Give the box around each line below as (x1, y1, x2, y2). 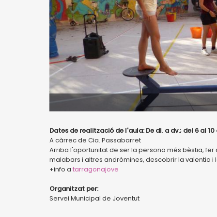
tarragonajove (73, 165, 119, 174)
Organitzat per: (49, 184, 98, 193)
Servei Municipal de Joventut (49, 194, 139, 203)
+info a (49, 165, 73, 174)
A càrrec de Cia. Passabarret (49, 136, 141, 145)
